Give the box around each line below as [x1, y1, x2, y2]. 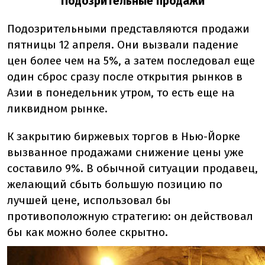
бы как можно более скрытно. [7, 225, 168, 239]
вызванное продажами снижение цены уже [7, 146, 244, 159]
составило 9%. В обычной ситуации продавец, [7, 161, 258, 175]
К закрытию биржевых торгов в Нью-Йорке [7, 130, 240, 143]
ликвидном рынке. [7, 102, 108, 115]
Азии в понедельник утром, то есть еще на [7, 86, 235, 99]
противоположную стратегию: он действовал [7, 209, 253, 223]
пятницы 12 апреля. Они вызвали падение [7, 38, 238, 51]
